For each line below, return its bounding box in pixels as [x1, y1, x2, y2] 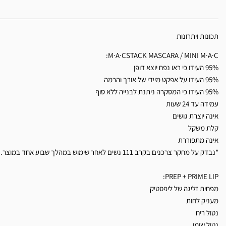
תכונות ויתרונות [177, 31, 218, 41]
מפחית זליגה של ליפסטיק [150, 184, 218, 194]
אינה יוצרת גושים [173, 111, 218, 121]
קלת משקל [188, 123, 218, 133]
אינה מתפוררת [178, 135, 218, 145]
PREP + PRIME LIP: [165, 172, 218, 182]
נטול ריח [196, 208, 218, 218]
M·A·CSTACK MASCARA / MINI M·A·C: [108, 50, 218, 61]
